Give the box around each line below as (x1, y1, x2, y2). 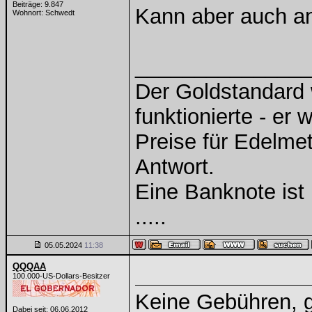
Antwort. (135, 155, 214, 179)
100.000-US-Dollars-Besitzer (13, 272, 110, 280)
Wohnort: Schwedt (13, 8, 75, 17)
